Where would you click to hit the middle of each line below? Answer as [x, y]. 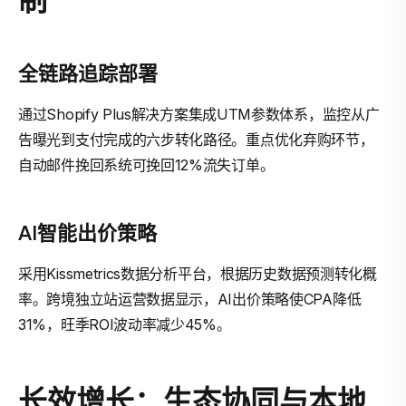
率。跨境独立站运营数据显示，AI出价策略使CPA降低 [190, 299]
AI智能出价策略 [87, 232]
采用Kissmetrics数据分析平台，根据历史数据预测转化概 [198, 274]
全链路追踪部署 [88, 72]
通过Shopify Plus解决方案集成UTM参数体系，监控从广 [199, 114]
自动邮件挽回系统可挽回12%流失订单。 [146, 165]
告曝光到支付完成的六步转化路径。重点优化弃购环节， [196, 140]
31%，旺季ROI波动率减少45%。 [125, 324]
